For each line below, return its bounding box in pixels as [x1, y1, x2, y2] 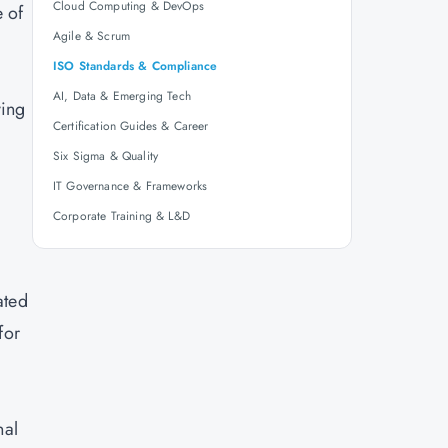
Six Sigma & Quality [53, 147, 159, 165]
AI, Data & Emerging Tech [53, 87, 191, 105]
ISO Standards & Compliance [53, 57, 218, 75]
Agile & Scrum [53, 27, 131, 45]
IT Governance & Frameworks [53, 177, 208, 195]
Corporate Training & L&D [53, 207, 190, 225]
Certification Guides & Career [53, 117, 209, 135]
